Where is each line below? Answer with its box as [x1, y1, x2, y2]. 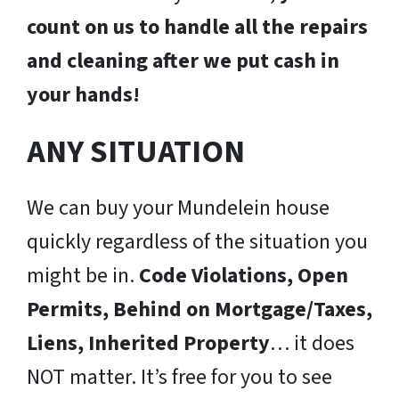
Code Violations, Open [139, 260, 348, 292]
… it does [270, 328, 354, 360]
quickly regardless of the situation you [27, 226, 368, 258]
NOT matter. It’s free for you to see [27, 362, 332, 394]
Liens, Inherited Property [27, 328, 270, 360]
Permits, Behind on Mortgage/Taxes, [27, 294, 372, 326]
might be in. [27, 260, 139, 292]
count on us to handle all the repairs [27, 12, 368, 44]
